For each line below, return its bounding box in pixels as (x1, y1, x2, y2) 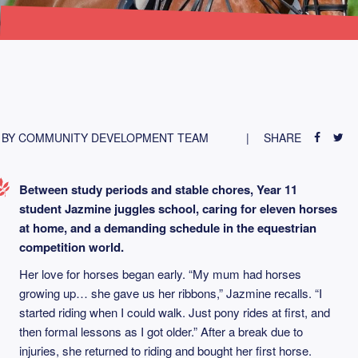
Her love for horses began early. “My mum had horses (19, 265, 301, 282)
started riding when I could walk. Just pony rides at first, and (19, 304, 330, 320)
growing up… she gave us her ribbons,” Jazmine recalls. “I (19, 284, 322, 301)
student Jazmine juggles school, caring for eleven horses (19, 200, 337, 217)
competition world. (19, 238, 124, 256)
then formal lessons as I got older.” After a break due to (19, 323, 303, 340)
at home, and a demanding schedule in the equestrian (19, 219, 316, 237)
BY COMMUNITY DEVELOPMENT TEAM (2, 129, 209, 145)
